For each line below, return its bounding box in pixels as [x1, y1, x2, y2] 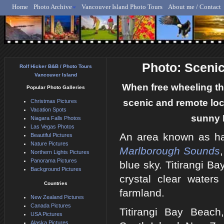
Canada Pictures [30, 202, 71, 209]
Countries [43, 180, 67, 186]
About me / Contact [168, 3, 221, 10]
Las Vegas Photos [30, 123, 74, 130]
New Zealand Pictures [30, 194, 84, 200]
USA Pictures [30, 211, 62, 217]
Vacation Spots [30, 106, 66, 113]
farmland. [119, 187, 164, 199]
